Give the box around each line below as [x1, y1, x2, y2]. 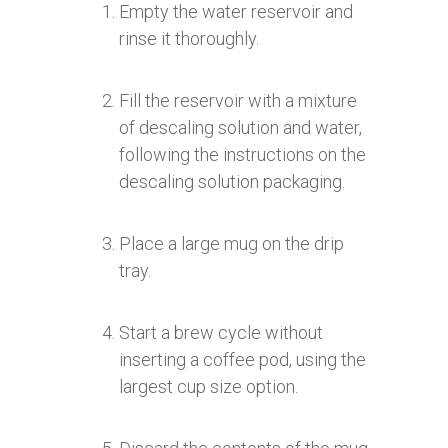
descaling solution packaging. [119, 170, 345, 192]
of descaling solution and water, [119, 116, 362, 138]
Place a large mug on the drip [119, 232, 344, 254]
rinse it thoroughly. [119, 27, 259, 49]
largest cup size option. [119, 375, 298, 397]
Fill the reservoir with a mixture [119, 89, 357, 111]
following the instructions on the [119, 143, 366, 165]
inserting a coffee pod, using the [119, 348, 366, 370]
